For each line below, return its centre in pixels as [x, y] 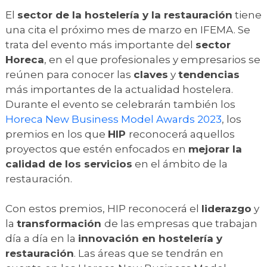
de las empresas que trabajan [181, 223]
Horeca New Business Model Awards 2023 [114, 119]
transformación [60, 223]
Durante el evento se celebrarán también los [120, 104]
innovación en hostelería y [150, 238]
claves [151, 74]
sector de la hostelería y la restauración [125, 15]
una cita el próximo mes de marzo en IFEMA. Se [128, 30]
